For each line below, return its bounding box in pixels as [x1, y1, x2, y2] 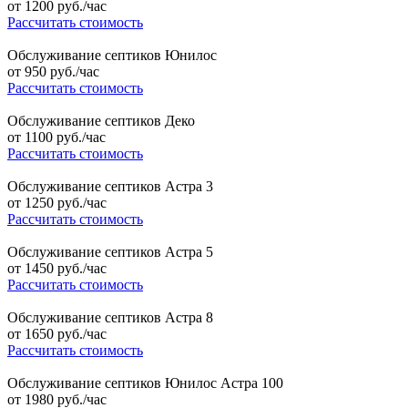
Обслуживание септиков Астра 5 [7, 244, 213, 260]
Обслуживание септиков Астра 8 [7, 310, 213, 326]
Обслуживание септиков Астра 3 [7, 178, 213, 195]
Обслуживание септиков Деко [7, 113, 195, 129]
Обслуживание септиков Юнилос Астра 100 [7, 375, 283, 392]
